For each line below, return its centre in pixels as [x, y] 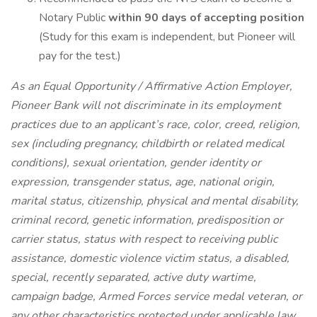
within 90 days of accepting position [206, 18]
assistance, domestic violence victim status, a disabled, [150, 258]
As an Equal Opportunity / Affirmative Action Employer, [151, 86]
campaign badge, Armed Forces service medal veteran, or [156, 296]
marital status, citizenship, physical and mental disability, [155, 201]
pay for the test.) [80, 56]
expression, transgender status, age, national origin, [143, 182]
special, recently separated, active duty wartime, [133, 277]
